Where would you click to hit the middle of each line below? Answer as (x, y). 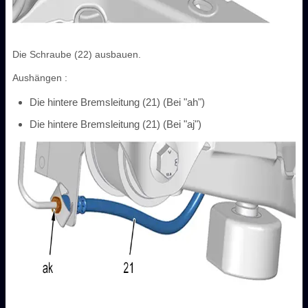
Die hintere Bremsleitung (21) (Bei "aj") (115, 124)
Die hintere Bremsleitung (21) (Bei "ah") (117, 102)
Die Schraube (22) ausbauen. (77, 54)
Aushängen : (40, 77)
